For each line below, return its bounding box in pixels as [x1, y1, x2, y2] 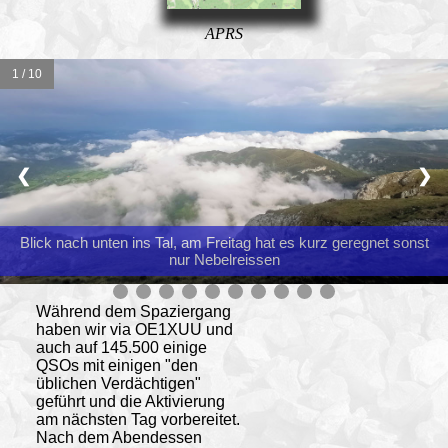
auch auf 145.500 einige [35, 338, 207, 356]
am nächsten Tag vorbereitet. [35, 410, 240, 428]
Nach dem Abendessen [35, 428, 202, 446]
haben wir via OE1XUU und [35, 320, 233, 338]
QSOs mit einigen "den [35, 356, 198, 374]
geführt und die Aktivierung [35, 392, 225, 410]
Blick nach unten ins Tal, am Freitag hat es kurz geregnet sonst [19, 233, 429, 251]
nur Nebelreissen [168, 250, 280, 268]
